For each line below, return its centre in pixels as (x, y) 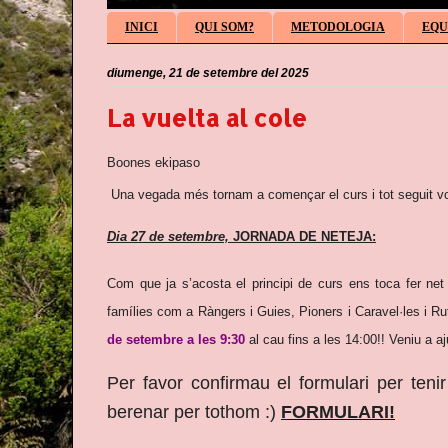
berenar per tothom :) (194, 412)
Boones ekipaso (153, 162)
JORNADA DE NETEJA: (304, 236)
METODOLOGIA (338, 26)
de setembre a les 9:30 (176, 339)
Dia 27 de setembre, (170, 236)
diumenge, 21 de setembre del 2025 (208, 72)
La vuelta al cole (207, 117)
